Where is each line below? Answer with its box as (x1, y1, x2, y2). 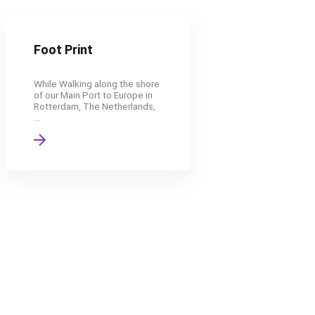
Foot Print (34, 42, 94, 57)
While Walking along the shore (34, 78, 160, 89)
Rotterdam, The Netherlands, (34, 101, 156, 112)
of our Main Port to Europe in (34, 89, 153, 101)
